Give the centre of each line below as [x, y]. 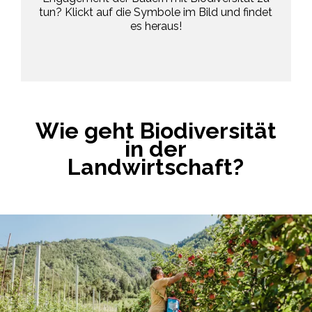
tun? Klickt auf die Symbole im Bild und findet [156, 13]
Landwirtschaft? [156, 167]
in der [156, 149]
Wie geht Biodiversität [156, 131]
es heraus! [156, 26]
